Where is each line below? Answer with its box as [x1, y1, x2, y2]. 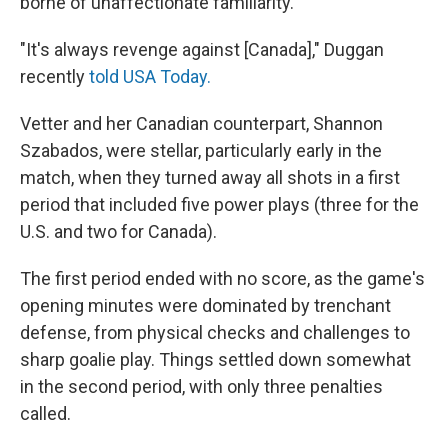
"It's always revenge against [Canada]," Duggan [20, 39, 384, 61]
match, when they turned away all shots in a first [20, 167, 400, 189]
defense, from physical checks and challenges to [20, 322, 410, 344]
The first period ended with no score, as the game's [20, 268, 425, 290]
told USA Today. [89, 66, 211, 88]
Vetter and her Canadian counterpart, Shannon [20, 113, 383, 135]
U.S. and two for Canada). [20, 221, 217, 243]
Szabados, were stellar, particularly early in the [20, 140, 382, 162]
